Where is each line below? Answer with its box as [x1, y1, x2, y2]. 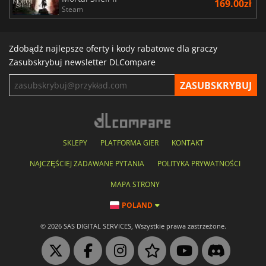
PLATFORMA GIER [100, 138, 159, 148]
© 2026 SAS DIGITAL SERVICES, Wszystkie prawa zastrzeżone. [40, 222, 226, 231]
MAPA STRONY [110, 179, 160, 190]
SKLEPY [62, 138, 87, 148]
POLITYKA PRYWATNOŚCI [157, 159, 240, 169]
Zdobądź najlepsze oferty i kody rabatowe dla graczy [9, 43, 217, 55]
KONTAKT [171, 138, 204, 148]
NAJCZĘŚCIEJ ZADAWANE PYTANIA [29, 159, 144, 169]
